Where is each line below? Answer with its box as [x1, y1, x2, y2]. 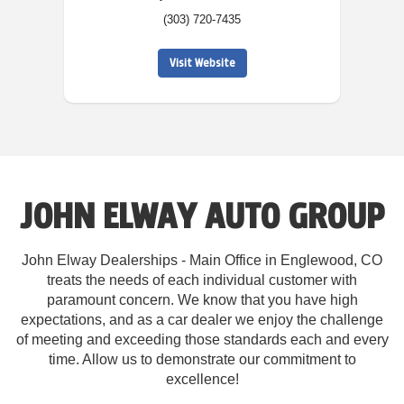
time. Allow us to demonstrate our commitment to [48, 352, 356, 368]
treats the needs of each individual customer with [47, 272, 357, 289]
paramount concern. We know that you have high [46, 292, 358, 308]
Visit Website [169, 57, 235, 70]
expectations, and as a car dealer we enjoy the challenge [21, 312, 383, 328]
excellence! [165, 372, 239, 388]
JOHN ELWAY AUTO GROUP [20, 195, 384, 237]
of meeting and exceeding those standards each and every [15, 332, 389, 348]
